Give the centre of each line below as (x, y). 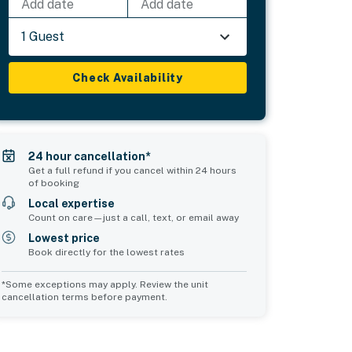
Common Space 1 (108, 306)
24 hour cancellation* (90, 156)
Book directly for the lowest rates (107, 252)
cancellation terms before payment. (85, 297)
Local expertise (72, 203)
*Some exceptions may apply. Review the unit (105, 284)
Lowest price (64, 238)
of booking (54, 183)
